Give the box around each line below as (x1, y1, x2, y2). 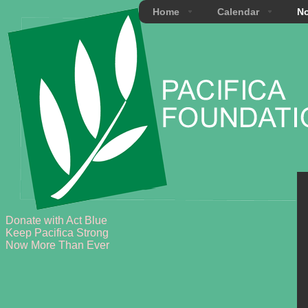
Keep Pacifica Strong (5, 227, 109, 239)
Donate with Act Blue (5, 214, 107, 226)
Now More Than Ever (5, 239, 109, 251)
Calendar (217, 6, 259, 17)
